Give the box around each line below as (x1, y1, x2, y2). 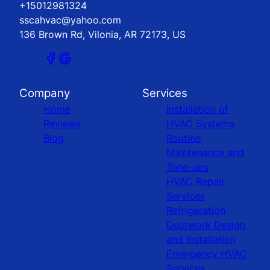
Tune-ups (166, 160, 209, 173)
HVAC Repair (166, 175, 225, 187)
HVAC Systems (166, 117, 234, 130)
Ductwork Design (166, 218, 245, 231)
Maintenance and (166, 146, 244, 159)
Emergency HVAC (166, 247, 247, 260)
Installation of (166, 102, 228, 115)
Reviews (43, 117, 81, 130)
